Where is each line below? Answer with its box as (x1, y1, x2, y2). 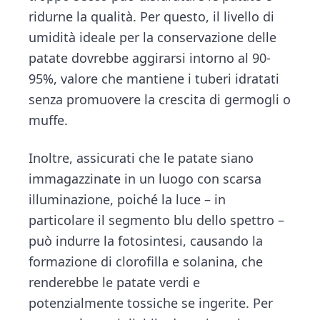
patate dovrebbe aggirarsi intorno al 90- (29, 49, 271, 66)
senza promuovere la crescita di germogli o (29, 90, 291, 108)
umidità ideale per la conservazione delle (29, 28, 277, 46)
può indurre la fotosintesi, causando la (29, 232, 264, 250)
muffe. (29, 111, 69, 129)
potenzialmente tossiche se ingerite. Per (29, 294, 274, 312)
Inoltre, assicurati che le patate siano (29, 149, 254, 167)
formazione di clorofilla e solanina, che (29, 253, 264, 271)
